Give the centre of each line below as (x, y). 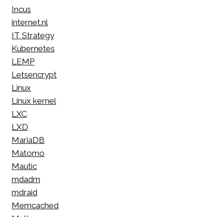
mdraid (24, 193)
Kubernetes (33, 49)
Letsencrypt (34, 75)
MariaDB (28, 140)
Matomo (28, 153)
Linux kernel (34, 101)
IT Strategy (33, 36)
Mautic (24, 166)
